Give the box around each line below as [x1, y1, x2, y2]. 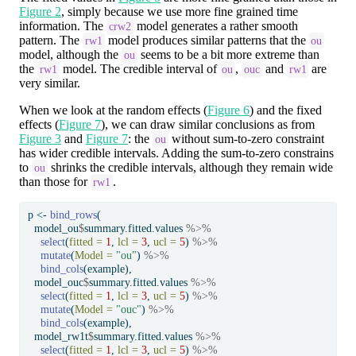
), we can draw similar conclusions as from [101, 117, 315, 131]
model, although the [19, 47, 122, 61]
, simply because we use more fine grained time [61, 4, 298, 18]
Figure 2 [19, 4, 61, 18]
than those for [19, 174, 91, 188]
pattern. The [19, 33, 83, 47]
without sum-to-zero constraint [168, 131, 324, 145]
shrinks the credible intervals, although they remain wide [47, 160, 333, 174]
